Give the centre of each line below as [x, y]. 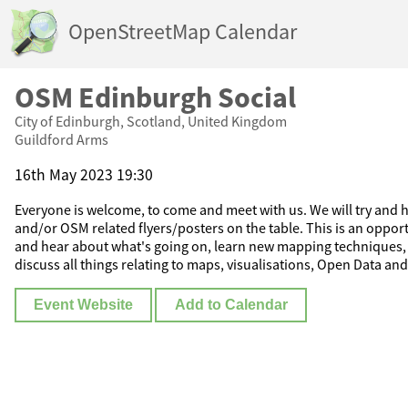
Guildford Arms [61, 139]
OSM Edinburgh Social [155, 97]
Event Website [84, 305]
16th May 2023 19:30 [84, 174]
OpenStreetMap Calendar [183, 32]
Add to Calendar [231, 305]
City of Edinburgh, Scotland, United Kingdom [151, 121]
